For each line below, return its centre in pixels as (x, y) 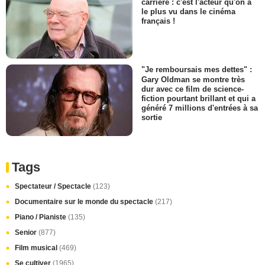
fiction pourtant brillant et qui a (198, 98)
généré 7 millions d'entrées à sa (200, 108)
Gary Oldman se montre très (193, 79)
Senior (27, 232)
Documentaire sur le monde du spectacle (85, 201)
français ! (158, 21)
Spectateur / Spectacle (54, 186)
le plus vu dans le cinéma (188, 12)
